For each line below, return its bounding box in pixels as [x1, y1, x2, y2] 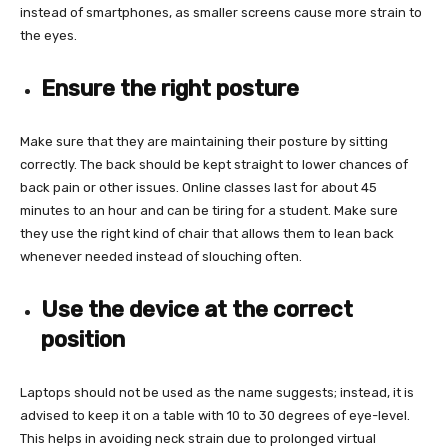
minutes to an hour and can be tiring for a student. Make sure [20, 202, 398, 218]
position [41, 325, 125, 353]
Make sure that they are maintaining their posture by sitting [20, 133, 388, 149]
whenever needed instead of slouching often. [20, 248, 302, 264]
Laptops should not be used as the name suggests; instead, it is [20, 384, 414, 400]
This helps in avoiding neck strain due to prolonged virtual [20, 430, 376, 446]
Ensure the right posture [41, 74, 299, 102]
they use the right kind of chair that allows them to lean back [20, 225, 394, 241]
